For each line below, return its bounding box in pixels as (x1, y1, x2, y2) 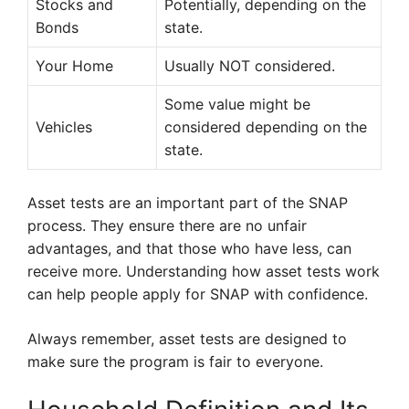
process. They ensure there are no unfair (27, 216, 307, 236)
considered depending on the (164, 118, 367, 137)
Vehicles (36, 118, 92, 137)
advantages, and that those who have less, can (27, 239, 351, 258)
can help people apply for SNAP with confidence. (27, 285, 368, 304)
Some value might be (164, 95, 310, 114)
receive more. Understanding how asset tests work (27, 262, 380, 281)
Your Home (36, 57, 113, 76)
